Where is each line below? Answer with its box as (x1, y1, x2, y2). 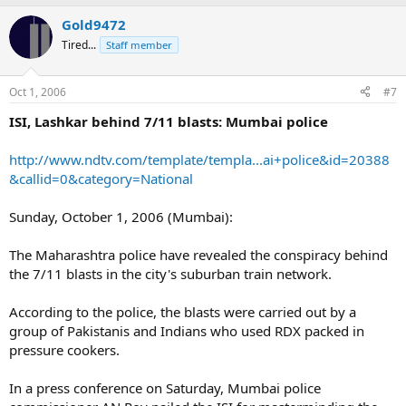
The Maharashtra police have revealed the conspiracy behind (9, 245, 388, 264)
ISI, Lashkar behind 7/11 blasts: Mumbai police (9, 111, 328, 130)
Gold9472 (62, 15, 126, 34)
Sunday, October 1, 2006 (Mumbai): (9, 207, 233, 226)
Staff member (106, 38, 172, 52)
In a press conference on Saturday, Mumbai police (9, 378, 321, 397)
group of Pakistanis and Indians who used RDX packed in (9, 321, 364, 340)
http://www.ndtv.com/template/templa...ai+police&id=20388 (9, 150, 390, 169)
